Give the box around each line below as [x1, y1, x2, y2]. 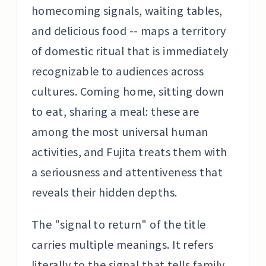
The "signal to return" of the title [31, 216, 206, 232]
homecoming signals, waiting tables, [31, 2, 223, 18]
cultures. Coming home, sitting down [31, 83, 224, 99]
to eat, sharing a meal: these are [31, 103, 199, 119]
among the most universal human [31, 123, 208, 139]
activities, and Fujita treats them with [31, 144, 227, 159]
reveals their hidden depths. [31, 184, 178, 199]
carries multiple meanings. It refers [31, 236, 214, 252]
